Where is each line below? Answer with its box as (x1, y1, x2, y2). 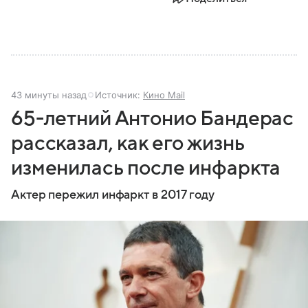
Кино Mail (143, 89, 185, 101)
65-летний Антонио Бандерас (11, 107, 294, 131)
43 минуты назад (11, 89, 87, 101)
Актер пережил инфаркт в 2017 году (11, 188, 215, 202)
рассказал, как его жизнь (11, 132, 245, 155)
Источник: (95, 89, 143, 101)
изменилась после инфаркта (11, 157, 281, 180)
